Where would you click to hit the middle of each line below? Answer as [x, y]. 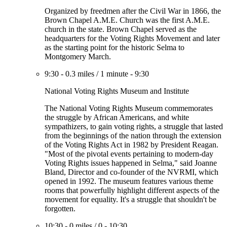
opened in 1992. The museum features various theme [129, 181]
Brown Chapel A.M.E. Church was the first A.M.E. [127, 20]
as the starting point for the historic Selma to [115, 47]
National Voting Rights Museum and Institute [117, 91]
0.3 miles [80, 74]
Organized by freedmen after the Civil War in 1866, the [133, 11]
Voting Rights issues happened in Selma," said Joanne [131, 163]
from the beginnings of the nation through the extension [133, 136]
